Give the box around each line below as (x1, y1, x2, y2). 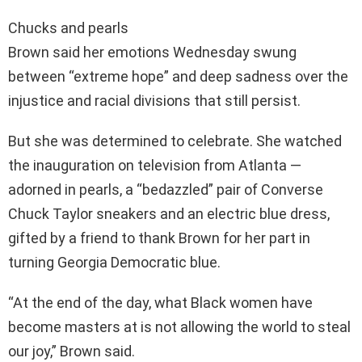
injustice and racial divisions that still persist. (8, 92, 301, 110)
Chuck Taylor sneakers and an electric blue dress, (8, 205, 330, 223)
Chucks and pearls (8, 19, 128, 37)
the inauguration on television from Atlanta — (8, 157, 301, 175)
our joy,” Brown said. (8, 343, 135, 360)
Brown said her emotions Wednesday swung (8, 44, 297, 61)
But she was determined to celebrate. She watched (8, 133, 342, 150)
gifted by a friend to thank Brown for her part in (8, 229, 310, 247)
